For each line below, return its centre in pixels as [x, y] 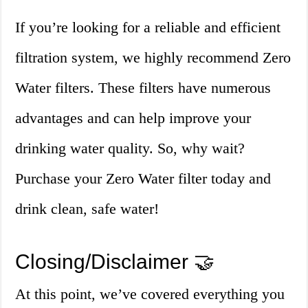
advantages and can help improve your [133, 118]
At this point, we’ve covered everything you [150, 294]
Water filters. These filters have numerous [143, 88]
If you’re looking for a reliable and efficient [148, 27]
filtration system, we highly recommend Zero [153, 58]
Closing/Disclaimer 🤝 [115, 262]
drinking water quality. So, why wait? [130, 148]
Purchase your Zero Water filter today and [143, 179]
